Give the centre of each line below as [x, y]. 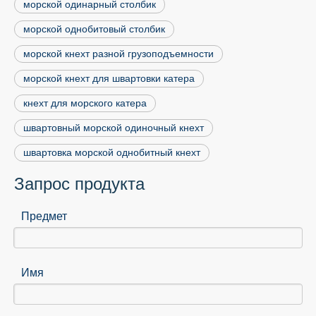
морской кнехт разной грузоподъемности [119, 54]
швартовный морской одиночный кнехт [114, 128]
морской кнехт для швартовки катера [109, 79]
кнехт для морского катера [85, 103]
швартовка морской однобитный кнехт [112, 153]
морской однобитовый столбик [94, 29]
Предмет [44, 217]
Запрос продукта [79, 184]
